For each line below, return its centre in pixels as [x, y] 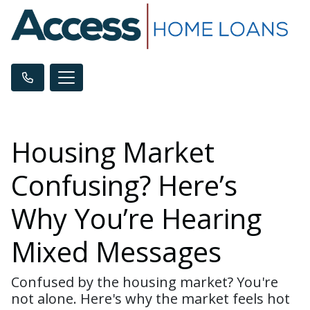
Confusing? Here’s [124, 185]
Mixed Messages [116, 252]
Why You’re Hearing [136, 219]
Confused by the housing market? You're [145, 282]
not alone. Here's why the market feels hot [151, 299]
